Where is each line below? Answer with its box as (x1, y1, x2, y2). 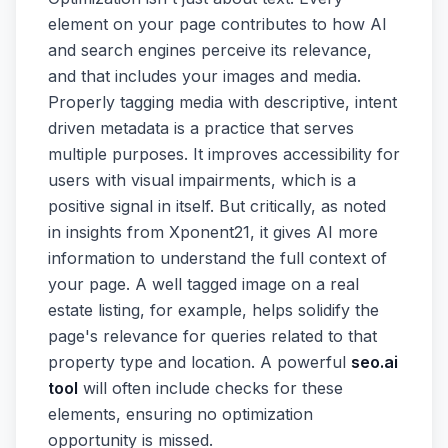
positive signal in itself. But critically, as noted (48, 196, 386, 217)
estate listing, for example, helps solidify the (48, 300, 379, 321)
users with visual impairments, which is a (48, 170, 356, 191)
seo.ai (351, 352, 398, 373)
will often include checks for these (78, 378, 343, 399)
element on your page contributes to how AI (48, 14, 387, 35)
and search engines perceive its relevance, (48, 40, 372, 61)
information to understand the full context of (48, 248, 387, 269)
